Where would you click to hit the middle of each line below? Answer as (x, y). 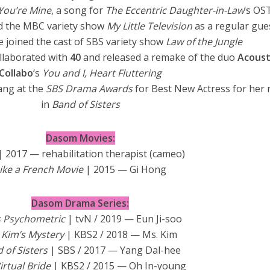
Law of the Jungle (204, 42)
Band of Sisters (86, 104)
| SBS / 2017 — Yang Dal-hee (116, 250)
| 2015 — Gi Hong (126, 169)
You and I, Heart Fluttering (102, 73)
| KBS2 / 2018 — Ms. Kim (122, 234)
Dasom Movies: (80, 138)
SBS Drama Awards (90, 89)
